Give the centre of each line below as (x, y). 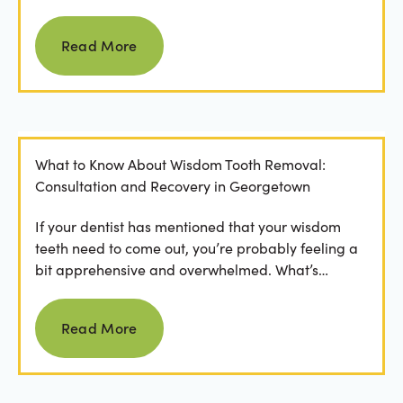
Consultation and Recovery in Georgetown (172, 186)
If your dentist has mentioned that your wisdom (188, 226)
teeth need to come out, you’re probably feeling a (196, 247)
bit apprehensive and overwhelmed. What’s (176, 269)
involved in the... (87, 291)
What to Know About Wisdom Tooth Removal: (180, 165)
